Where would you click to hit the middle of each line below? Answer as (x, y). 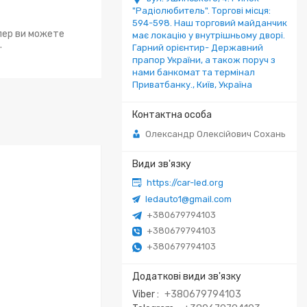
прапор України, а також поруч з (204, 60)
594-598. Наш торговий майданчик (210, 23)
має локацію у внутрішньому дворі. (209, 35)
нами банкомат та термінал (194, 72)
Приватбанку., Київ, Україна (192, 85)
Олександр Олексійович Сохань (216, 134)
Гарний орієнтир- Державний (198, 48)
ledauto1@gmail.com (188, 199)
